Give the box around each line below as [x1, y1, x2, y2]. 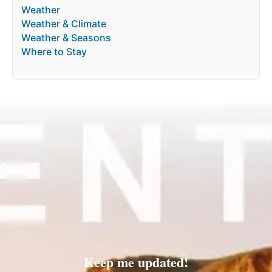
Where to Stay [21, 46, 87, 58]
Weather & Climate [21, 18, 106, 30]
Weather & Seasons [21, 32, 111, 44]
